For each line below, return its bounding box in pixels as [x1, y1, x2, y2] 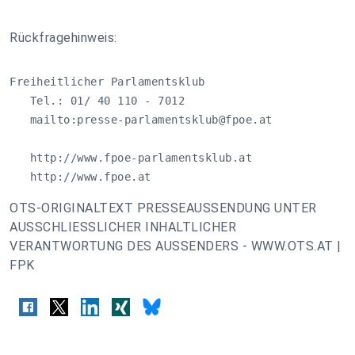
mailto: [10, 113, 77, 126]
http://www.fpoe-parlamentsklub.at [10, 151, 252, 164]
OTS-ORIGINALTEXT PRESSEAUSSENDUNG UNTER [10, 200, 317, 216]
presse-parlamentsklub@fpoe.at [77, 113, 273, 126]
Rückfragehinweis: [10, 30, 117, 45]
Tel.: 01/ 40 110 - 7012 [10, 94, 185, 107]
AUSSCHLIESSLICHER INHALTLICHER [10, 219, 236, 235]
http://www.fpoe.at [10, 170, 151, 183]
